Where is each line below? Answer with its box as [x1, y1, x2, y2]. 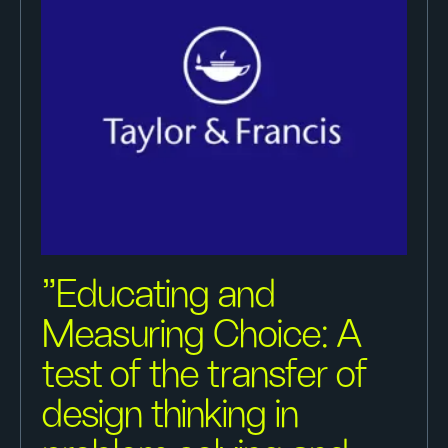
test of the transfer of [42, 355, 367, 395]
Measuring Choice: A [42, 315, 362, 355]
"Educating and [42, 275, 276, 315]
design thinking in [42, 395, 299, 435]
